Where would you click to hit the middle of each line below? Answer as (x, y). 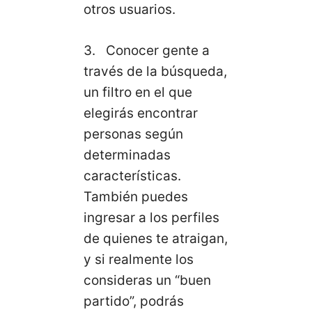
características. (132, 175)
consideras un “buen (147, 280)
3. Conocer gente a (147, 50)
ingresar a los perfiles (151, 217)
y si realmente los (139, 259)
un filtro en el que (138, 92)
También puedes (136, 196)
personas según (133, 134)
